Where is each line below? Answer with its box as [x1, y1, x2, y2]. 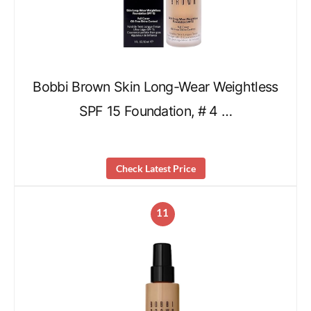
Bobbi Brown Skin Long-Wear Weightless [33, 78, 278, 95]
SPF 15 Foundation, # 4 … [78, 102, 233, 119]
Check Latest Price [115, 162, 196, 175]
